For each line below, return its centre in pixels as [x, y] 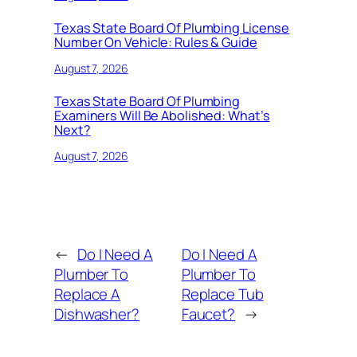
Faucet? [208, 314]
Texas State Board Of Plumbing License [172, 28]
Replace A [88, 294]
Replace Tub [222, 294]
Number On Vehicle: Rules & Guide [156, 43]
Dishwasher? [97, 314]
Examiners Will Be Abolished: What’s [162, 116]
